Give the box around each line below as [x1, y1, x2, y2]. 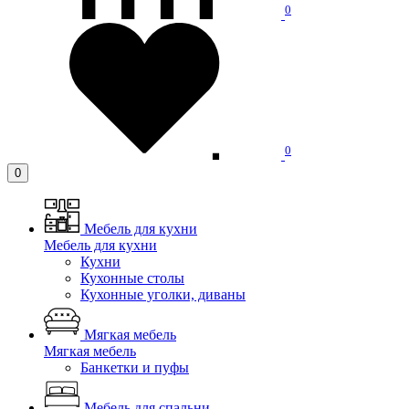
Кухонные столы [80, 270, 184, 286]
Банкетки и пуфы [80, 360, 189, 375]
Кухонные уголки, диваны [80, 287, 246, 302]
